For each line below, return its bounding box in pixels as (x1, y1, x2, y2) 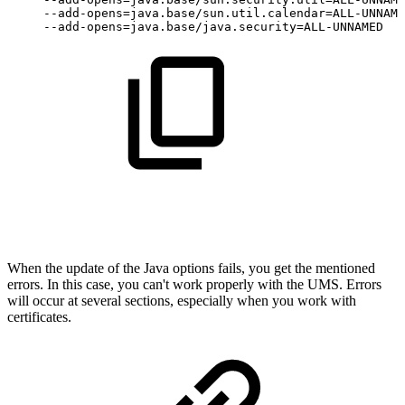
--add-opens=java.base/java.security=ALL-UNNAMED (43, 19, 383, 33)
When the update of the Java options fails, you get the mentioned (7, 259, 375, 276)
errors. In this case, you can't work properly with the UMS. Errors (7, 276, 381, 292)
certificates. (7, 308, 71, 325)
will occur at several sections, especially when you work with (7, 292, 356, 308)
